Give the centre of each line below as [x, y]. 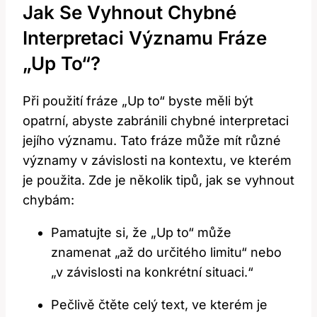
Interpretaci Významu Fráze [145, 38]
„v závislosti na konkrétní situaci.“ [152, 272]
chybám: [48, 200]
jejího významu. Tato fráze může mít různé [152, 141]
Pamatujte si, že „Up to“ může [141, 233]
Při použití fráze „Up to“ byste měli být [138, 101]
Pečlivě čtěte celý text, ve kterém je [159, 305]
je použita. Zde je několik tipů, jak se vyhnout [158, 180]
